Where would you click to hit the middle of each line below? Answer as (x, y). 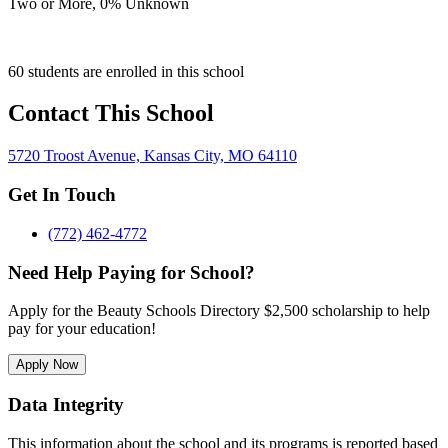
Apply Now (47, 365)
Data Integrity (66, 404)
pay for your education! (82, 329)
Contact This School (111, 113)
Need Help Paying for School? (131, 272)
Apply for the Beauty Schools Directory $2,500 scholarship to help (219, 311)
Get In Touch (62, 195)
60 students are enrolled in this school (126, 71)
